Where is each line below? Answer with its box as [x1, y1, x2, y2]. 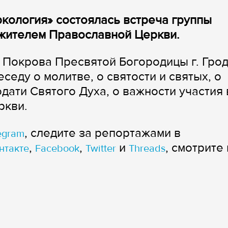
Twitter [85, 142, 116, 155]
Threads [129, 142, 165, 155]
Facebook [35, 142, 79, 155]
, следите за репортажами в [24, 126, 181, 140]
